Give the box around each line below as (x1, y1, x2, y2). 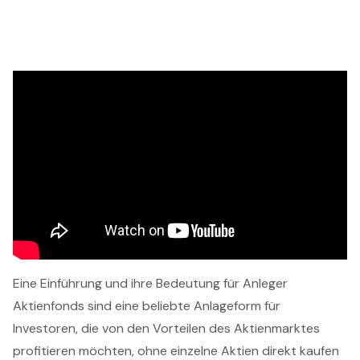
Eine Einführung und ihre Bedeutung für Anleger (13, 274, 288, 292)
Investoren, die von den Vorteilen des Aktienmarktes (13, 319, 320, 337)
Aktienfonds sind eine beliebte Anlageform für (13, 297, 280, 314)
